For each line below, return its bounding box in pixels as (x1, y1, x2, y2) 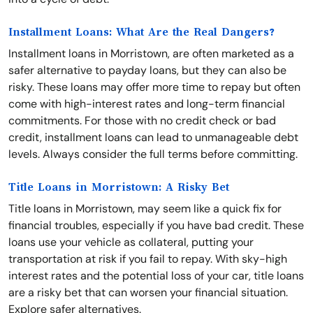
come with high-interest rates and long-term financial (8, 96, 285, 111)
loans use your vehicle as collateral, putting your (8, 235, 254, 249)
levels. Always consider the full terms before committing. (8, 147, 298, 161)
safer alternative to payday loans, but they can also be (8, 63, 286, 78)
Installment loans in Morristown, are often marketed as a (8, 46, 294, 61)
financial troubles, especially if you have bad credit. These (8, 218, 304, 233)
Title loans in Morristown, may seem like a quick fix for (8, 201, 282, 216)
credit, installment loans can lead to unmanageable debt (8, 130, 298, 145)
